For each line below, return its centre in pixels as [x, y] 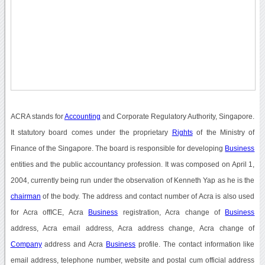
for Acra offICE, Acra [49, 212]
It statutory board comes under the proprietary [91, 132]
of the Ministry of [224, 132]
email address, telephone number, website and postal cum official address [132, 260]
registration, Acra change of [172, 212]
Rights [182, 132]
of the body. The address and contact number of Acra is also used [148, 196]
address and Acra [74, 244]
